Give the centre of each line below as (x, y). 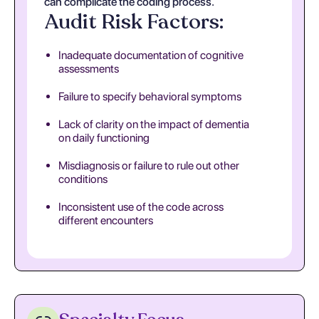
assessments (89, 69)
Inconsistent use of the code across (141, 207)
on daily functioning (104, 138)
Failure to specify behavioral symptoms (150, 96)
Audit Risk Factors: (134, 22)
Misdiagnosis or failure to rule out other (149, 166)
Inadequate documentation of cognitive (151, 55)
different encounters (106, 220)
